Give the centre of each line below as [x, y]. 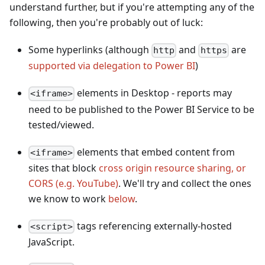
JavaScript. [51, 242]
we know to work [68, 198]
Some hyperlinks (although [90, 50]
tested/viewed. [61, 125]
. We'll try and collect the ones [185, 183]
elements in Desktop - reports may [153, 93]
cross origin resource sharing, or [172, 168]
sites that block [64, 168]
